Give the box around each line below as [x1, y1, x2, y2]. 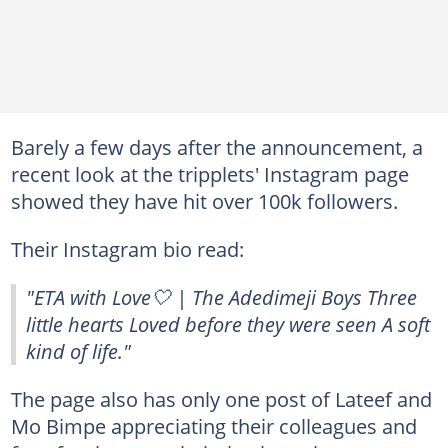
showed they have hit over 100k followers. [10, 187, 398, 215]
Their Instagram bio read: [10, 235, 244, 263]
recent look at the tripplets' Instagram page [10, 160, 409, 188]
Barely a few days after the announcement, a [10, 133, 423, 161]
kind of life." [26, 337, 131, 365]
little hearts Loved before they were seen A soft [26, 310, 430, 338]
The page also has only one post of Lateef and [10, 385, 432, 413]
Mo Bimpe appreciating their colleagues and [10, 412, 417, 440]
